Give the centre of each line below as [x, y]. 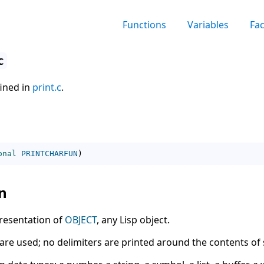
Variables [208, 25]
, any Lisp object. [133, 220]
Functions [144, 25]
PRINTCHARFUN [49, 153]
